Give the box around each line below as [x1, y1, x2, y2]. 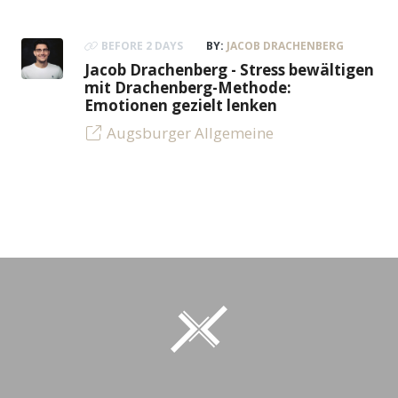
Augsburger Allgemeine [106, 122, 274, 143]
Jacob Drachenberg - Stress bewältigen [84, 59, 374, 80]
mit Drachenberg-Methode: [84, 76, 291, 98]
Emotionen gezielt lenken [84, 94, 277, 115]
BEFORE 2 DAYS [100, 37, 183, 53]
